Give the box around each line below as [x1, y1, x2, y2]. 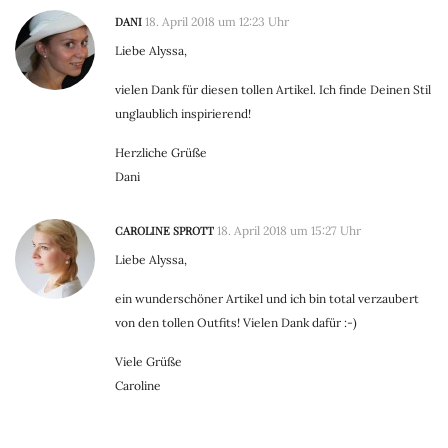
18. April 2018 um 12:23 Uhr [145, 14, 289, 30]
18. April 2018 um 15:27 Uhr [217, 223, 361, 239]
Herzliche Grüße [115, 145, 207, 161]
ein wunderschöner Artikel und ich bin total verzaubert [115, 291, 419, 307]
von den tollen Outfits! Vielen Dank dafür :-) [115, 315, 357, 331]
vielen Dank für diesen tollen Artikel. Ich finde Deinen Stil [115, 82, 431, 98]
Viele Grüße [115, 354, 182, 370]
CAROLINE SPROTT [115, 223, 214, 239]
